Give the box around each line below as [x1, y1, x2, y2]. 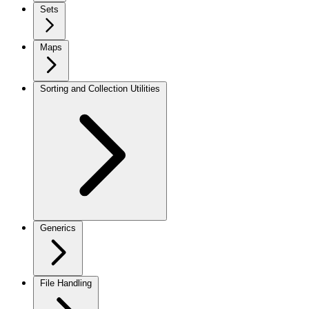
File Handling [40, 278, 92, 288]
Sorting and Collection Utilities [40, 83, 160, 94]
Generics [40, 223, 76, 233]
